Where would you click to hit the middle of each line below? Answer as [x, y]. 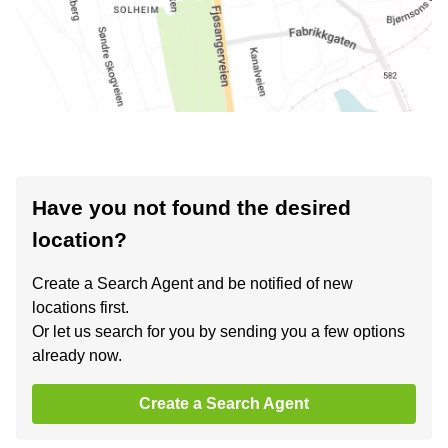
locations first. [80, 307]
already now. [77, 355]
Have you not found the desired [191, 207]
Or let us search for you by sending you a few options [218, 331]
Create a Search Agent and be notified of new [192, 283]
